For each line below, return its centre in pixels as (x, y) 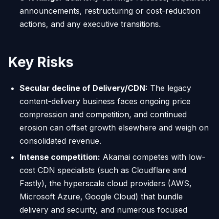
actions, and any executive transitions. (90, 24)
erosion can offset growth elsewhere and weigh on (114, 128)
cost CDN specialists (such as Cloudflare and (103, 170)
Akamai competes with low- (153, 157)
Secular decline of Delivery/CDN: (84, 88)
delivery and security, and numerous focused (103, 210)
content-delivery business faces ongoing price (105, 101)
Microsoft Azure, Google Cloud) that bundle (101, 197)
